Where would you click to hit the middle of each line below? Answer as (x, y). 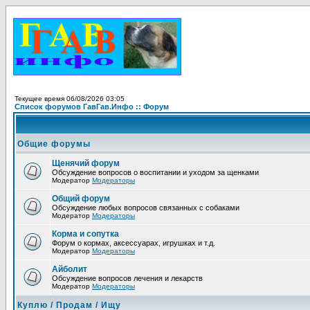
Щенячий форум (86, 163)
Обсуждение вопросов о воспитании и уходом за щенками (155, 172)
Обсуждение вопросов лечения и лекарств (127, 278)
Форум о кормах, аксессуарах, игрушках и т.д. (134, 243)
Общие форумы (54, 144)
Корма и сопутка (85, 234)
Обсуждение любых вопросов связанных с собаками (146, 208)
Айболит (70, 269)
